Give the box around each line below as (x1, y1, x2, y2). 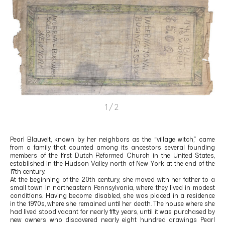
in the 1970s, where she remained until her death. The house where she (10, 199, 215, 208)
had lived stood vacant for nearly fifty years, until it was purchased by (10, 207, 215, 216)
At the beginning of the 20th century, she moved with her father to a (10, 175, 215, 184)
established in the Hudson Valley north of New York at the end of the (10, 159, 215, 168)
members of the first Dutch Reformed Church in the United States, (10, 151, 215, 160)
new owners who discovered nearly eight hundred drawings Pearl (10, 215, 215, 224)
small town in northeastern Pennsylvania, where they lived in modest (10, 183, 215, 192)
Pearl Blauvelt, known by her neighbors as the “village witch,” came (10, 135, 215, 144)
